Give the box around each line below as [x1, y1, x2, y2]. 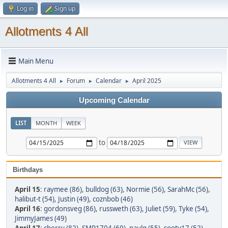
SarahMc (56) [167, 185, 208, 194]
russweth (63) [99, 204, 142, 213]
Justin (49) [58, 194, 89, 204]
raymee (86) [44, 185, 82, 194]
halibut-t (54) [15, 194, 54, 204]
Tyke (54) [179, 204, 207, 213]
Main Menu [18, 56, 53, 66]
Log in [17, 4, 34, 13]
